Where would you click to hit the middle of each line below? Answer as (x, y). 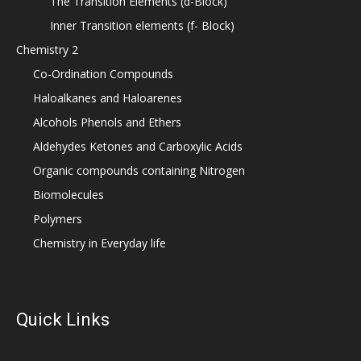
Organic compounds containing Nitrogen (139, 170)
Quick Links (63, 319)
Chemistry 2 (47, 49)
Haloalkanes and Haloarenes (108, 98)
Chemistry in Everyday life (100, 243)
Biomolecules (68, 194)
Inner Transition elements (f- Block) (142, 25)
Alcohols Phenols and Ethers (107, 122)
